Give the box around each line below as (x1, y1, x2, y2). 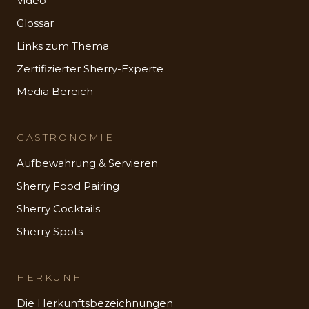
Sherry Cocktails (17, 201, 100, 215)
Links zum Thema (17, 39, 109, 52)
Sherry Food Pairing (17, 179, 119, 192)
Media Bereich (17, 84, 93, 98)
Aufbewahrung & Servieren (17, 156, 158, 170)
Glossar (17, 16, 54, 30)
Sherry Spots (17, 224, 83, 238)
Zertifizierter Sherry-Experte (17, 61, 163, 75)
